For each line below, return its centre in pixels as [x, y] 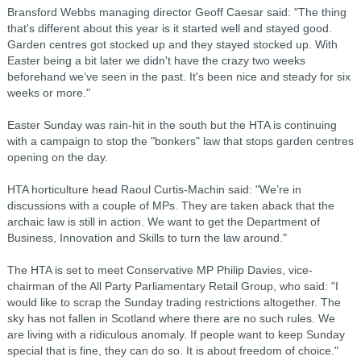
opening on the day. [57, 157]
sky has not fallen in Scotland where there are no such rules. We [171, 318]
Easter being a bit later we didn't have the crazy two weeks [156, 60]
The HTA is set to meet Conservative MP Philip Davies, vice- [160, 270]
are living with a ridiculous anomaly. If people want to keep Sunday [176, 334]
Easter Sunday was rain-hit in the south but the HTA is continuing [172, 125]
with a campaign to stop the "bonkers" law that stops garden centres [180, 141]
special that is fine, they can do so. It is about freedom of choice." [172, 351]
